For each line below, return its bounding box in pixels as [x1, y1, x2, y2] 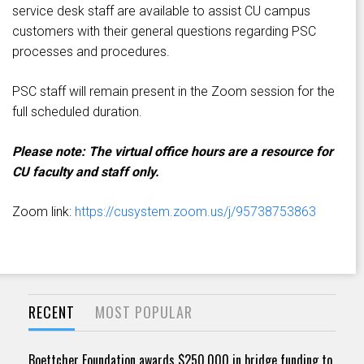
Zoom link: [12, 203, 75, 219]
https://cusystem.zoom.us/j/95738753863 [75, 203, 316, 219]
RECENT [28, 301, 75, 323]
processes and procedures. [12, 43, 173, 59]
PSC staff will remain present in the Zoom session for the [12, 83, 335, 99]
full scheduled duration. [12, 103, 142, 119]
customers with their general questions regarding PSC [12, 23, 316, 39]
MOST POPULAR [95, 301, 193, 323]
